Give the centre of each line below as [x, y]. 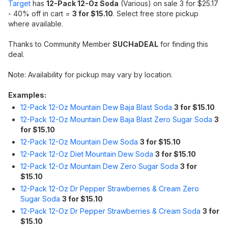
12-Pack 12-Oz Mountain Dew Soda [79, 142]
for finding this [183, 44]
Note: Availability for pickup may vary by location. [90, 75]
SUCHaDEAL [135, 44]
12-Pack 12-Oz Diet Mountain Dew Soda [87, 154]
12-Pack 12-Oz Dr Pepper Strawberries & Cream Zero [110, 189]
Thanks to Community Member [60, 44]
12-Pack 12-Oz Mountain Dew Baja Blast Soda [96, 107]
